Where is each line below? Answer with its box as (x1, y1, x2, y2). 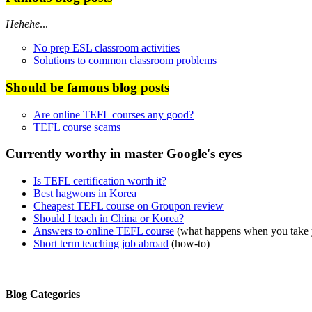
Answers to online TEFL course (33, 225, 174, 237)
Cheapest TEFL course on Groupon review (33, 200, 224, 212)
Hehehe (6, 18, 40, 31)
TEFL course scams (33, 120, 120, 133)
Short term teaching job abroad (33, 237, 169, 250)
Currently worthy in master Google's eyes (6, 146, 242, 162)
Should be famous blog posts (6, 80, 169, 95)
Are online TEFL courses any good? (33, 108, 194, 120)
